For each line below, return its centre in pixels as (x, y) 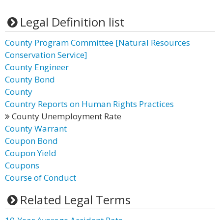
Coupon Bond (31, 141)
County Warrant (36, 128)
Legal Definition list (72, 22)
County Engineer (37, 67)
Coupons (22, 165)
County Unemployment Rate (66, 116)
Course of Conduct (41, 178)
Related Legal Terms (75, 200)
